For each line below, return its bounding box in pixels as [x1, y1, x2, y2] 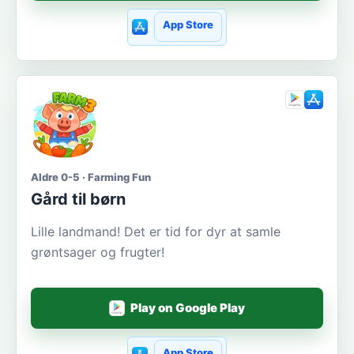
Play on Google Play [130, 300, 246, 316]
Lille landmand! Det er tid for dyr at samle [31, 223, 281, 239]
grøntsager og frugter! [31, 243, 164, 260]
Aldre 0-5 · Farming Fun [31, 170, 151, 183]
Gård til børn [31, 189, 126, 209]
